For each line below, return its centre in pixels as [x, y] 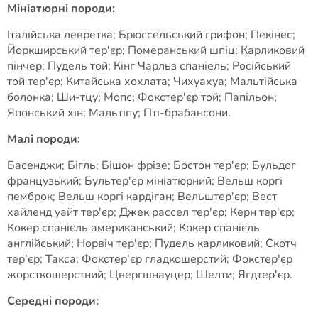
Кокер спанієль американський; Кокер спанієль [133, 228]
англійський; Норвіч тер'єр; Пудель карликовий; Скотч [152, 243]
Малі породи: [44, 139]
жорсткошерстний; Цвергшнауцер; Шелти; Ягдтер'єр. [150, 275]
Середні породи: [53, 301]
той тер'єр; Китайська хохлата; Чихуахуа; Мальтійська [152, 82]
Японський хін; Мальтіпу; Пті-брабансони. [119, 113]
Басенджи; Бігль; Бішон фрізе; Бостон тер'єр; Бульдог [152, 165]
